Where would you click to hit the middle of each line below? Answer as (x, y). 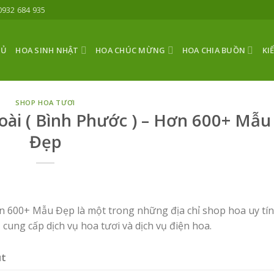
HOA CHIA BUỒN (214, 50)
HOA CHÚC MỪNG (131, 50)
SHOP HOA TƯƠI (45, 102)
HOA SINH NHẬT (47, 50)
